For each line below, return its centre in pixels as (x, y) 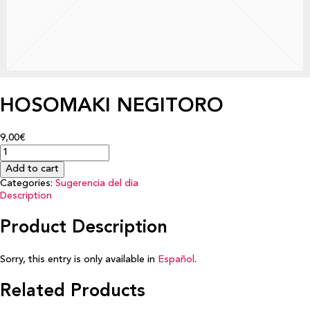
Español (176, 259)
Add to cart (32, 169)
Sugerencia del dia (97, 183)
